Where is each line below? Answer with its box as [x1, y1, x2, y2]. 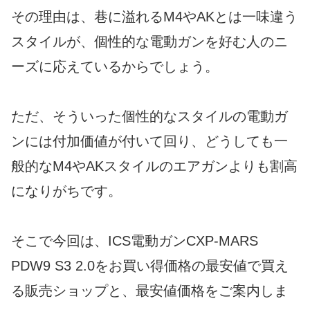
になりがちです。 [11, 183, 122, 199]
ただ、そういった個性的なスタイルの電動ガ [11, 109, 288, 125]
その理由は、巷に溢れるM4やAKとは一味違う [11, 9, 298, 25]
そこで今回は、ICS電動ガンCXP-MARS [11, 233, 258, 249]
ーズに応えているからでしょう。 [11, 59, 219, 75]
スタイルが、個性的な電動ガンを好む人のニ [11, 34, 288, 50]
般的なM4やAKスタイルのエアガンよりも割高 [11, 158, 298, 174]
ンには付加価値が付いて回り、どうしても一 [11, 134, 288, 149]
